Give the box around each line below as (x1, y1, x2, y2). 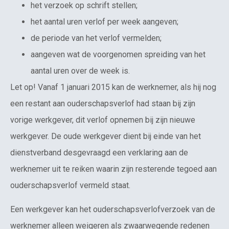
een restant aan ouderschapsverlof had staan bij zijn (10, 99, 195, 109)
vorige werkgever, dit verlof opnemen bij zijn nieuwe (10, 115, 195, 125)
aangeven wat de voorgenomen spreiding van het (31, 50, 205, 60)
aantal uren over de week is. (31, 66, 130, 76)
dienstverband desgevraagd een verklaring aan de (10, 148, 188, 158)
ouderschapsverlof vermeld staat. (10, 180, 130, 191)
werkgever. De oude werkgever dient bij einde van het (10, 131, 201, 142)
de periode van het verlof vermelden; (31, 33, 162, 43)
